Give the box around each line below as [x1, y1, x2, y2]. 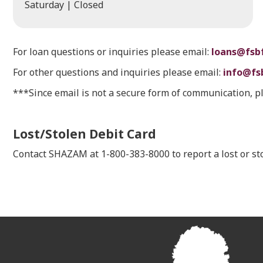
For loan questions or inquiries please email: [13, 45, 211, 59]
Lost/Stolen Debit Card [13, 125, 156, 142]
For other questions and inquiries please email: [13, 66, 223, 79]
